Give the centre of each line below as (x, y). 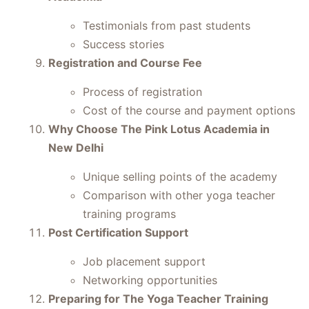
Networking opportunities (150, 280)
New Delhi (76, 148)
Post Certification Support (118, 232)
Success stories (123, 44)
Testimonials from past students (167, 26)
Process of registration (142, 92)
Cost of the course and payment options (189, 110)
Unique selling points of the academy (180, 177)
